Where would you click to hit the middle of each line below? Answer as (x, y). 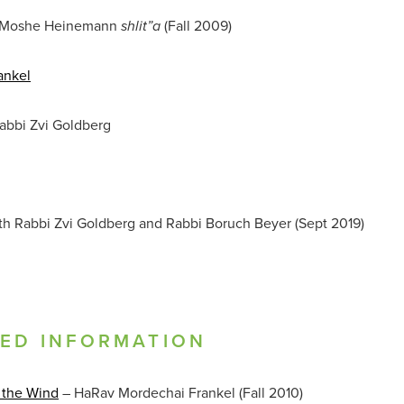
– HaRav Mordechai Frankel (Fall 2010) (181, 392)
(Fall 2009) (196, 25)
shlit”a (141, 26)
